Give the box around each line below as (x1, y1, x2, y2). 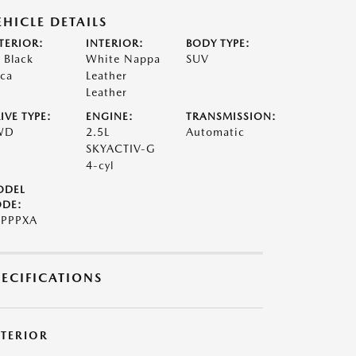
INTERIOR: (85, 37, 144, 49)
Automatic (186, 126, 246, 138)
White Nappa (85, 52, 161, 65)
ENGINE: (85, 110, 133, 122)
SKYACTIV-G (85, 142, 156, 155)
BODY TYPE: (186, 37, 251, 49)
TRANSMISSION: (186, 110, 277, 122)
